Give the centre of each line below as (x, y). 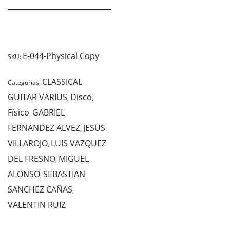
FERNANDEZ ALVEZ (44, 128)
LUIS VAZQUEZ (79, 143)
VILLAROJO (28, 143)
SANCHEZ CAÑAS (40, 189)
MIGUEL (74, 158)
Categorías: (25, 82)
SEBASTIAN (64, 174)
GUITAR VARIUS (37, 97)
